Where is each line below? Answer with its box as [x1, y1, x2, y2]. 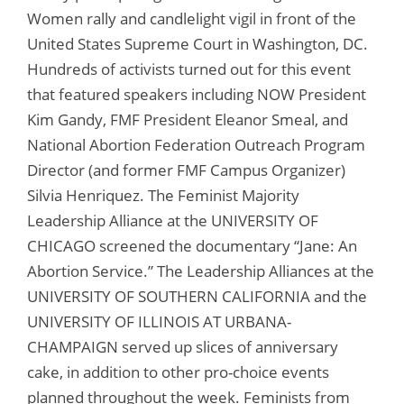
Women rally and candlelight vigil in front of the [27, 7, 356, 29]
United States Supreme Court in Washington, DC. [27, 32, 368, 54]
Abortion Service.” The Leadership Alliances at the [27, 260, 374, 281]
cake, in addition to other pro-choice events [27, 361, 329, 382]
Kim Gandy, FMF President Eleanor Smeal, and [27, 108, 348, 130]
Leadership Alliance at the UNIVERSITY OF [27, 209, 318, 231]
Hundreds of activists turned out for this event [27, 58, 351, 79]
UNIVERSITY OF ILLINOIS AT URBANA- [27, 310, 291, 332]
